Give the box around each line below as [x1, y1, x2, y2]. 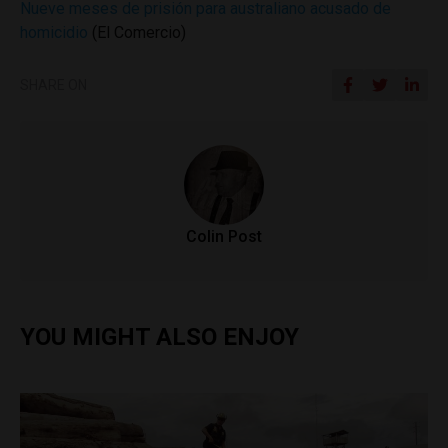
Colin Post [186, 227, 262, 246]
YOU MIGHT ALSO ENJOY [20, 323, 299, 351]
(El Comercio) [88, 23, 186, 42]
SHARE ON [20, 77, 87, 93]
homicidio [20, 23, 88, 42]
